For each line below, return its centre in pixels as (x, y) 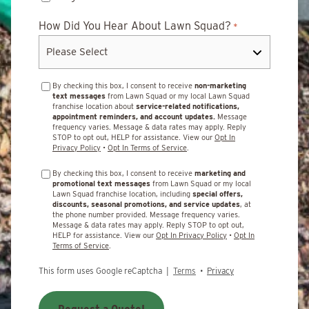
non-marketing (220, 85)
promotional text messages (101, 183)
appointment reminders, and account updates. (134, 116)
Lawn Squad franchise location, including (122, 193)
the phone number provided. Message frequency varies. (146, 214)
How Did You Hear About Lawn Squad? (135, 26)
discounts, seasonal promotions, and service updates (146, 204)
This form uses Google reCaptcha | (106, 270)
